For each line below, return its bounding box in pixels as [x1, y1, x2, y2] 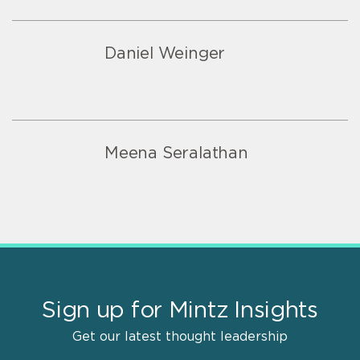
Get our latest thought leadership [72, 329, 288, 343]
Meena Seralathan [104, 145, 248, 162]
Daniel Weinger [104, 45, 226, 62]
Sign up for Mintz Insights [42, 299, 318, 322]
